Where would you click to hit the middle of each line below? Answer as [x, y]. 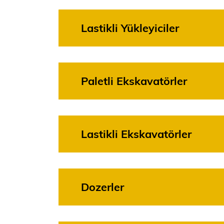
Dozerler [102, 188]
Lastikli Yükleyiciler [130, 29]
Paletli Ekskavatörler [134, 82]
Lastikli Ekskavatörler [136, 135]
